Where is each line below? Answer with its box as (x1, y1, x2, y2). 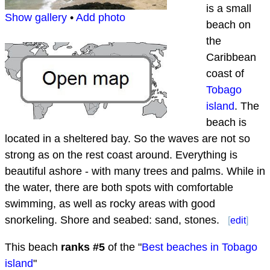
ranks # (61, 241, 99, 254)
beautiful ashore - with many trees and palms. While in (5, 165, 265, 178)
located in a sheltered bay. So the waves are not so (5, 133, 250, 145)
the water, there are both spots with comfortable (5, 181, 233, 194)
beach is (206, 116, 246, 129)
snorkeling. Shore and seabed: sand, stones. (5, 214, 222, 227)
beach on (206, 19, 251, 31)
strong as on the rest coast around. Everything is (5, 149, 237, 162)
